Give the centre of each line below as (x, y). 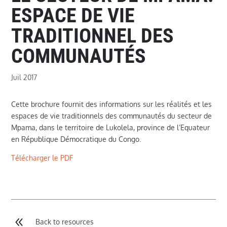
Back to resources (64, 221)
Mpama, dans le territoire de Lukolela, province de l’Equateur (111, 127)
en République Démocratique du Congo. (77, 139)
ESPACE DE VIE (73, 15)
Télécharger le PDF (42, 158)
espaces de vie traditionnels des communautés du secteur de (112, 116)
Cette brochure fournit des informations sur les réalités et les (112, 104)
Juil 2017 (24, 77)
